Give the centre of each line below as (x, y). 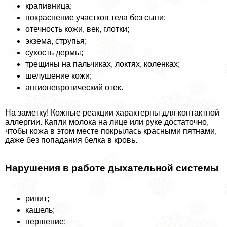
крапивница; (49, 6)
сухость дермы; (54, 53)
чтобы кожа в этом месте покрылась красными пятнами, (111, 131)
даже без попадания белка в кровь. (71, 140)
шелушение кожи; (59, 76)
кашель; (40, 210)
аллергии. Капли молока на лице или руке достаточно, (107, 122)
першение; (46, 221)
